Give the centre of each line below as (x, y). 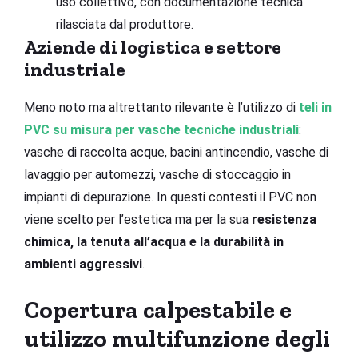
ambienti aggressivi (83, 264)
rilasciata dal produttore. (125, 24)
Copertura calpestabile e (158, 310)
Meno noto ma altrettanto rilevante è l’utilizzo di (161, 107)
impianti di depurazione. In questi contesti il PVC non (170, 197)
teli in (315, 107)
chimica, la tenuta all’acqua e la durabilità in (154, 241)
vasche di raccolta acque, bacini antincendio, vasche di (176, 152)
